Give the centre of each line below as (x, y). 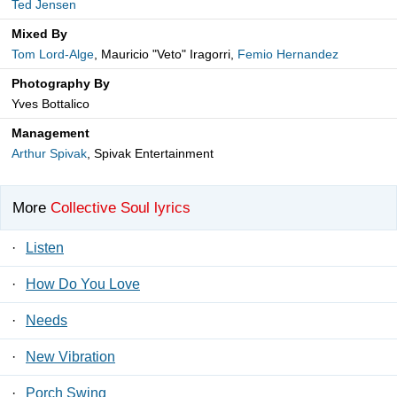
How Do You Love (83, 284)
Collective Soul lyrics (121, 207)
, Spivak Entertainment (150, 154)
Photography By (61, 84)
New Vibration (70, 356)
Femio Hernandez (288, 54)
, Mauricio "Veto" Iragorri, (166, 54)
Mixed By (39, 34)
